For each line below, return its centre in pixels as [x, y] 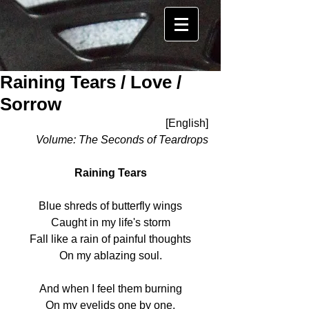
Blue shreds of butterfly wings [110, 206]
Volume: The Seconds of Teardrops [122, 140]
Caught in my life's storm [110, 222]
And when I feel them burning [110, 289]
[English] [187, 123]
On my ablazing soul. [110, 256]
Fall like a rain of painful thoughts [110, 239]
